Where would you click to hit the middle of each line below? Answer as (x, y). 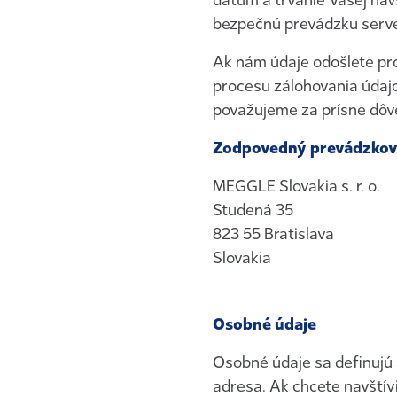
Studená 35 (253, 210)
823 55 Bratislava (273, 234)
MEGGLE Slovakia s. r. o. (298, 186)
